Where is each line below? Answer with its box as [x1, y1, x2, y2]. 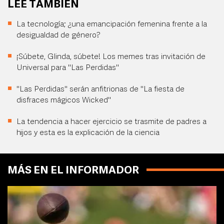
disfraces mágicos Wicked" [16, 96, 111, 104]
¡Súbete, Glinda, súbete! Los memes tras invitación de [16, 53, 205, 61]
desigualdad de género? [16, 31, 100, 39]
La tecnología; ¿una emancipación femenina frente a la [16, 20, 207, 28]
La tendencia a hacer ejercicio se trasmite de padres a [16, 118, 206, 126]
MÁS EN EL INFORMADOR [7, 165, 139, 176]
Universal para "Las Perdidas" [16, 64, 119, 72]
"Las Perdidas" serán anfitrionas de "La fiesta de [16, 85, 184, 93]
